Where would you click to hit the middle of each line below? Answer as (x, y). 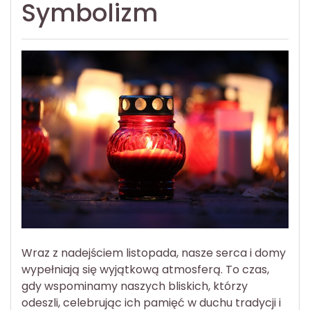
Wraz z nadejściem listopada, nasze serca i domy (154, 253)
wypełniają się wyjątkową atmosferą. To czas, (145, 269)
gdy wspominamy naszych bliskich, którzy (135, 286)
